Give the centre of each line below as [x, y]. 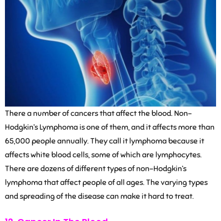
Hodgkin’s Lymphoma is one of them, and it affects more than [110, 128]
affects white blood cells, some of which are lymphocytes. [103, 155]
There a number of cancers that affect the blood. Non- [98, 114]
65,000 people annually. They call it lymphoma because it [105, 141]
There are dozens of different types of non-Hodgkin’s [96, 169]
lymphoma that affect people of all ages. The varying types [106, 183]
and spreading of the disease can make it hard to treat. [99, 197]
